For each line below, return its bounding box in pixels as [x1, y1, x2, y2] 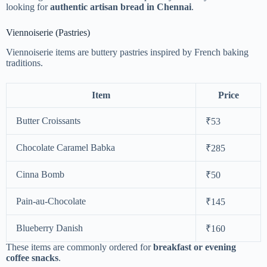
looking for [6, 2, 50, 13]
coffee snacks [6, 253, 58, 263]
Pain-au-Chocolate [16, 196, 86, 207]
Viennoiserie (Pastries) [6, 27, 90, 38]
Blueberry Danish [16, 223, 83, 234]
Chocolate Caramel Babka [16, 142, 115, 153]
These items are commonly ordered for [6, 242, 153, 253]
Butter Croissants [16, 116, 80, 126]
